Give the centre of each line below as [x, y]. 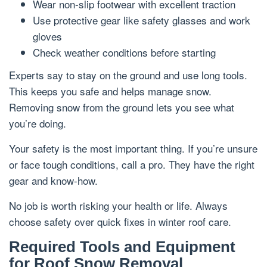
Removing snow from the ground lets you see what [122, 107]
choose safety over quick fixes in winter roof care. [120, 222]
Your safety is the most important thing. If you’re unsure [133, 148]
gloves [47, 36]
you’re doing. [38, 123]
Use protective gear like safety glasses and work [142, 20]
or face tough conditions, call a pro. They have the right [132, 164]
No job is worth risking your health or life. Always [118, 206]
